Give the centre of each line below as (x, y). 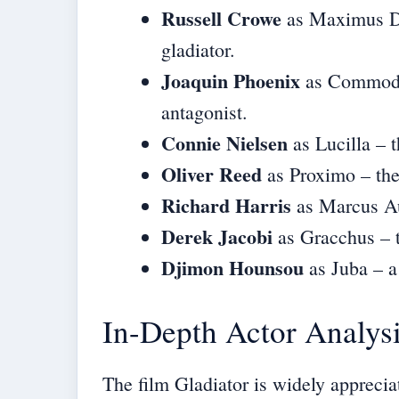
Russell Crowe (221, 19)
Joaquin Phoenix (231, 81)
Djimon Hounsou (232, 268)
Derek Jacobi (217, 237)
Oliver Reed (212, 175)
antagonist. (204, 112)
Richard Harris (226, 206)
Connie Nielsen (224, 143)
